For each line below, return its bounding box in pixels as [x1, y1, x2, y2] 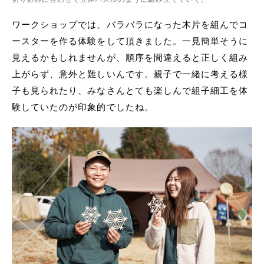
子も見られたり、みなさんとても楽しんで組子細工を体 [12, 85, 249, 97]
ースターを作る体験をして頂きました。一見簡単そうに [12, 35, 249, 47]
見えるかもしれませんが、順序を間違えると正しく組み [12, 52, 249, 64]
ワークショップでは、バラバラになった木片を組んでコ [12, 19, 249, 31]
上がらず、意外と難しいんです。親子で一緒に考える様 [12, 68, 249, 80]
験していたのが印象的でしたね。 [12, 101, 154, 113]
